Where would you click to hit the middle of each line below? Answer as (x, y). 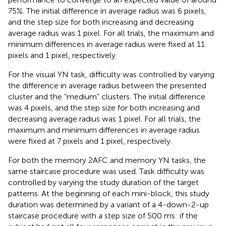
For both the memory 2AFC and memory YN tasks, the (107, 160)
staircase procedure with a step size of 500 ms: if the (103, 215)
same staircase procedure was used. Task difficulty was (106, 171)
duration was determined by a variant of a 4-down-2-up (108, 204)
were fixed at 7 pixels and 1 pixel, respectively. (90, 141)
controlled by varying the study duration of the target (103, 182)
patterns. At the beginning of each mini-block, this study (109, 193)
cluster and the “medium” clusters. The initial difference (107, 96)
